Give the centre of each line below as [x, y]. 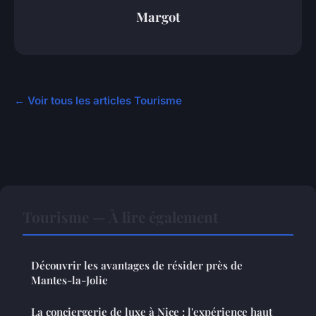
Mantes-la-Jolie [69, 280]
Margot [158, 17]
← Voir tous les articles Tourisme [98, 100]
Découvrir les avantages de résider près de [137, 265]
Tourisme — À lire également [120, 216]
